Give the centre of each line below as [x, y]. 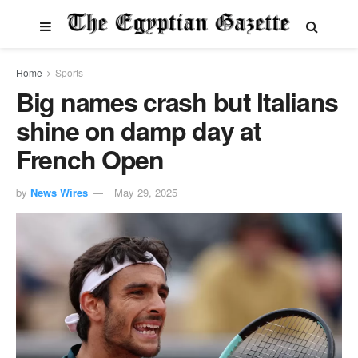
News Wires [59, 192]
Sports [69, 72]
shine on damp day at [139, 130]
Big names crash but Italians [177, 101]
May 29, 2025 [146, 192]
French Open [90, 159]
